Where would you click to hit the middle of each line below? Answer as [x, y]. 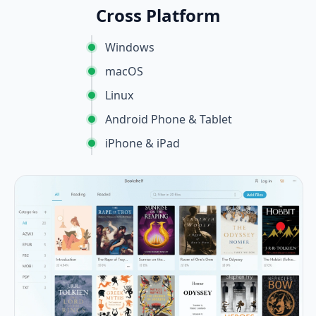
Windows [130, 47]
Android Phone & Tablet [169, 119]
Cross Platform [158, 15]
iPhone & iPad [142, 143]
